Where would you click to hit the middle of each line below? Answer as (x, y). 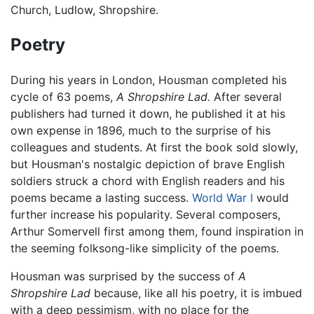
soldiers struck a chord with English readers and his (148, 180)
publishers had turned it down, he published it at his (148, 113)
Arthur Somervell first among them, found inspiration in (157, 231)
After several (246, 96)
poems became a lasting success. (101, 197)
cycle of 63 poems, (63, 96)
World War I (223, 197)
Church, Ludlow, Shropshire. (84, 9)
